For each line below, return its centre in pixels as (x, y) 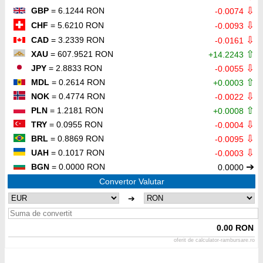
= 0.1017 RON (77, 153)
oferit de (185, 240)
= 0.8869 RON (76, 139)
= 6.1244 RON (77, 11)
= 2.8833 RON (74, 68)
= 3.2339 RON (77, 40)
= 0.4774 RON (77, 97)
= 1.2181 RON (75, 111)
